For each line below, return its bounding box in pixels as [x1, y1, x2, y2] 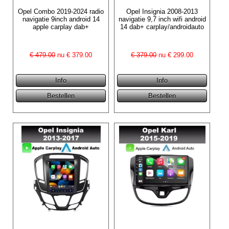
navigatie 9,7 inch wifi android [118, 15, 206, 23]
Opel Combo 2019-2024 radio [18, 7, 104, 15]
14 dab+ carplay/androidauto [120, 22, 204, 31]
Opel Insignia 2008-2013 [126, 7, 198, 15]
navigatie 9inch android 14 [22, 15, 100, 23]
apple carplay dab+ [33, 22, 89, 31]
